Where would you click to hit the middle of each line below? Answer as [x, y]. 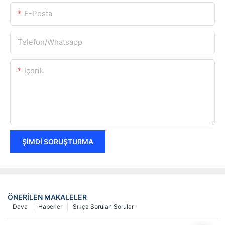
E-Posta [38, 13]
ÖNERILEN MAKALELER [47, 197]
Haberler [50, 207]
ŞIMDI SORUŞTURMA [58, 141]
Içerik [34, 70]
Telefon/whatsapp [50, 42]
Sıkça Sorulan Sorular [103, 207]
